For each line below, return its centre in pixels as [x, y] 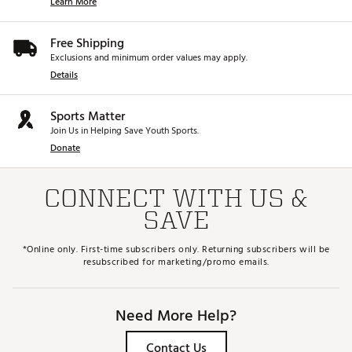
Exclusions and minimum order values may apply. [149, 58]
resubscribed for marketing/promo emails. [176, 262]
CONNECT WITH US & [176, 198]
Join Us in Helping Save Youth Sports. [125, 131]
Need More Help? [176, 316]
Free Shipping [87, 44]
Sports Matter [88, 117]
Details [64, 75]
